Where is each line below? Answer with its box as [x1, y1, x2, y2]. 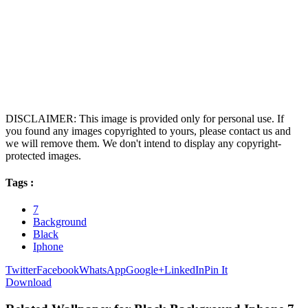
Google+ [126, 264, 164, 276]
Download [5, 276, 52, 289]
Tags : [5, 176, 34, 188]
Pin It [204, 264, 228, 276]
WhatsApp [79, 264, 126, 276]
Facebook [36, 264, 79, 276]
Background [33, 216, 87, 228]
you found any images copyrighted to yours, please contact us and [5, 124, 291, 137]
